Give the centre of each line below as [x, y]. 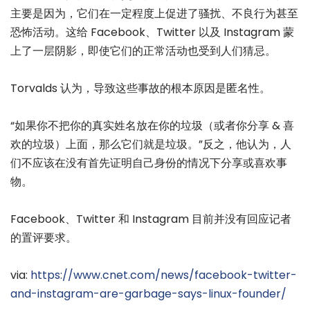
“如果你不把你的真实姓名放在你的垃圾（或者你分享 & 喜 [152, 125]
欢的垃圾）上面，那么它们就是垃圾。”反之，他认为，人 [151, 144]
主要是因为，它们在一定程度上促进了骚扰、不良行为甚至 [154, 13]
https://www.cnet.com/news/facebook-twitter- [164, 275]
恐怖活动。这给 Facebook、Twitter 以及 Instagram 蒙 [152, 32]
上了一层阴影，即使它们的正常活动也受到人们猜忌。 [143, 51]
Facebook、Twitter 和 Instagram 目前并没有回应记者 [151, 219]
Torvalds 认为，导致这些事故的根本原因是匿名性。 [140, 88]
